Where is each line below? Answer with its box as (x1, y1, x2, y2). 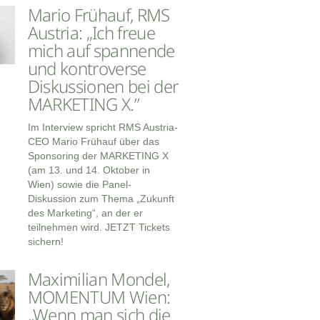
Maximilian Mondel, (27, 267, 170, 291)
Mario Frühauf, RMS (27, 3, 170, 27)
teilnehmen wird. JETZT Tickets (27, 221, 170, 234)
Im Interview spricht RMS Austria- (27, 121, 178, 134)
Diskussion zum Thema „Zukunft (27, 193, 174, 205)
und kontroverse (27, 56, 146, 81)
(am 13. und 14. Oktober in (27, 164, 150, 176)
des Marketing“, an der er (27, 207, 143, 219)
